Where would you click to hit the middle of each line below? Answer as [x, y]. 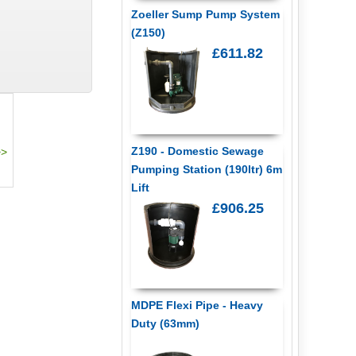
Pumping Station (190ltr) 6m [206, 170]
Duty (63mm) [165, 324]
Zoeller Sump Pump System [205, 15]
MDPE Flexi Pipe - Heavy [197, 306]
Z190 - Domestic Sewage [197, 151]
